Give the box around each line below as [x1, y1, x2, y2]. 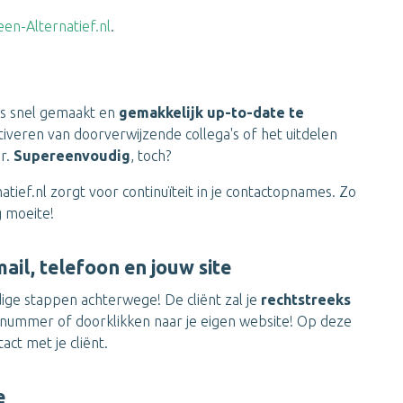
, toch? [130, 148, 171, 164]
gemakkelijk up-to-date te [119, 104, 304, 121]
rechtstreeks [261, 291, 351, 308]
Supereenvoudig [13, 148, 130, 164]
